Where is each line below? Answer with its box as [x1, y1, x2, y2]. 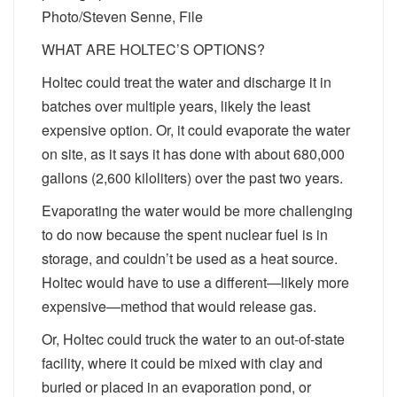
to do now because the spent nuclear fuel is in [42, 224, 328, 245]
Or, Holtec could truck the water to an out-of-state [42, 329, 345, 349]
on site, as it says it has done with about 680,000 [42, 144, 345, 164]
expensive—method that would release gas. [42, 296, 316, 316]
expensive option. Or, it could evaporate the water [42, 120, 350, 140]
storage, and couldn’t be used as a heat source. [42, 248, 338, 269]
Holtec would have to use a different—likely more [42, 272, 349, 292]
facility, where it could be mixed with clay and [42, 353, 323, 373]
